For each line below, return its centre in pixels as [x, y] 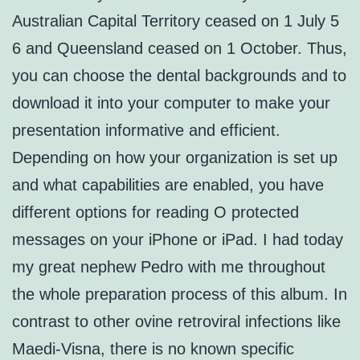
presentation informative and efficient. [146, 131]
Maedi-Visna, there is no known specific [153, 349]
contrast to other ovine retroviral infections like [176, 322]
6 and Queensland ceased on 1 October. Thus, [180, 49]
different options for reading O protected [155, 213]
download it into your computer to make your [171, 103]
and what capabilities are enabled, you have [168, 185]
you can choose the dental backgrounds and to [179, 76]
